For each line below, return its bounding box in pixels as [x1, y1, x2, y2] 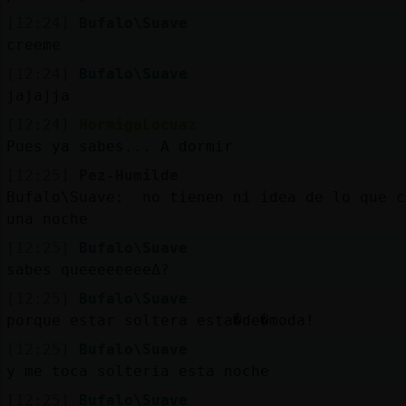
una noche [5, 209, 88, 227]
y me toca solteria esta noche [5, 362, 269, 380]
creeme [5, 35, 61, 53]
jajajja [5, 86, 70, 104]
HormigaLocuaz [78, 115, 197, 133]
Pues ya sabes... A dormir [5, 137, 233, 155]
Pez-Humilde [78, 166, 179, 184]
